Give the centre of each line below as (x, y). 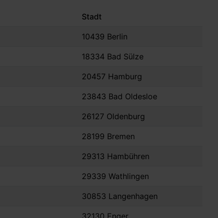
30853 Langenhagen (120, 196)
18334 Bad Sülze (113, 57)
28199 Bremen (108, 136)
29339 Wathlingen (115, 176)
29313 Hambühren (116, 156)
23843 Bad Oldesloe (119, 97)
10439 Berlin (105, 37)
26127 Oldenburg (113, 117)
